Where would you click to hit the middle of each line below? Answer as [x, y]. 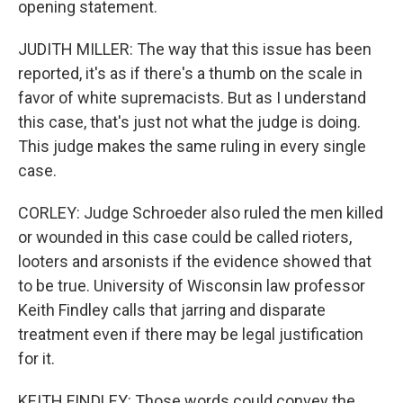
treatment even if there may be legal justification [191, 334]
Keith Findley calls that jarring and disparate [172, 310]
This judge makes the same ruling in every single [192, 146]
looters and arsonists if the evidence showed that [195, 261]
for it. [36, 358]
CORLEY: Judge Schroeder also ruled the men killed [201, 213]
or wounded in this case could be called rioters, [185, 237]
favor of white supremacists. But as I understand [192, 98]
